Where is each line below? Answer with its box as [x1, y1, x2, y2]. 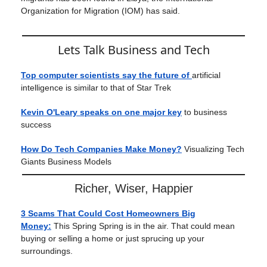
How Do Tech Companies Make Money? [21, 144, 182, 154]
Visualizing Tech [184, 144, 244, 154]
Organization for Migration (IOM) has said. [21, 6, 180, 15]
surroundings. [21, 246, 73, 256]
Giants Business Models [21, 157, 111, 166]
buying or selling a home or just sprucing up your [21, 234, 204, 243]
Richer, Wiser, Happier [74, 182, 193, 195]
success [21, 120, 51, 129]
